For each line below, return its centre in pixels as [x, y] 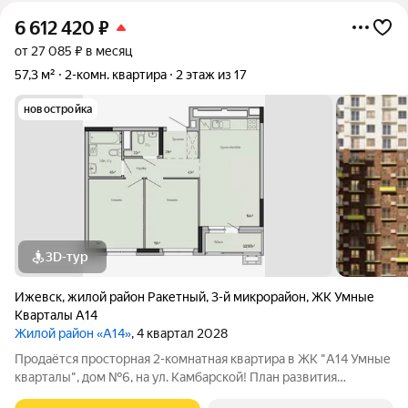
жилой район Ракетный [137, 297]
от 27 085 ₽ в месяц [73, 51]
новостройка [58, 109]
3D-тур [67, 257]
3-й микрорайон [259, 297]
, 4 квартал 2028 [179, 333]
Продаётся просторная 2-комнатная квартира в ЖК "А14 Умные [203, 359]
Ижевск [38, 297]
